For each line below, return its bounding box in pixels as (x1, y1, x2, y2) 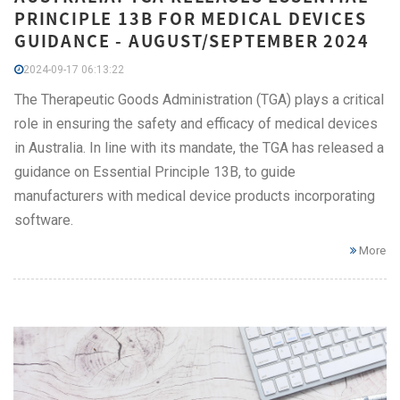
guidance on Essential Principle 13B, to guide (14, 163, 296, 181)
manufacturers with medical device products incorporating (14, 187, 375, 205)
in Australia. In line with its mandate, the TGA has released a (14, 139, 384, 157)
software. (14, 212, 73, 229)
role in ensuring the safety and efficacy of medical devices (14, 115, 378, 133)
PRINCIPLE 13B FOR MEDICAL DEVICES (14, 6, 367, 31)
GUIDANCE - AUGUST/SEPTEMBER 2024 (14, 29, 370, 54)
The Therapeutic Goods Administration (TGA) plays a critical (14, 91, 384, 109)
